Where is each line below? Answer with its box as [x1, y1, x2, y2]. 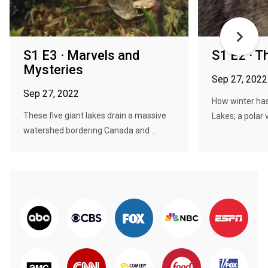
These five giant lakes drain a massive [23, 111, 166, 120]
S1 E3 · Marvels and [23, 48, 139, 63]
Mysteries [23, 62, 83, 77]
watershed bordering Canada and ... [23, 126, 157, 135]
